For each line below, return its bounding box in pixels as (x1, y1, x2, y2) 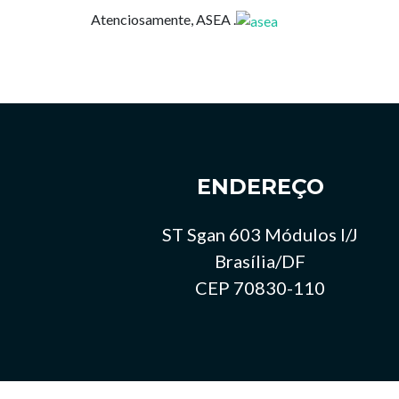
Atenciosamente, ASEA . (91, 11, 236, 28)
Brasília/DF (215, 249, 305, 272)
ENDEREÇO (196, 173, 324, 199)
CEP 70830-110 (195, 276, 325, 298)
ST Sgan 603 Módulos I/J (162, 223, 358, 245)
